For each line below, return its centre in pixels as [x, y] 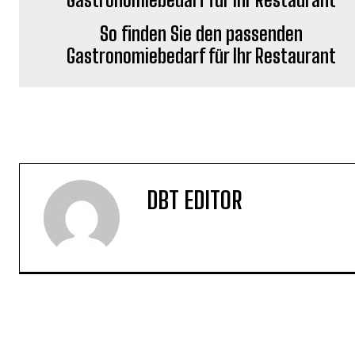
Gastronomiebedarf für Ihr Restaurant [202, 56]
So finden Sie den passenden [202, 34]
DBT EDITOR [195, 200]
